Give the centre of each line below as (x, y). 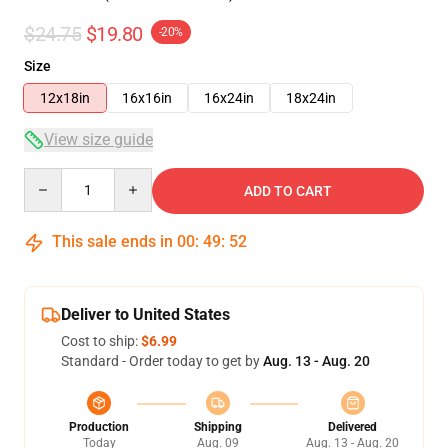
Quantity (50, 177)
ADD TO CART (288, 191)
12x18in (65, 98)
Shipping (217, 427)
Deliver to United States (145, 314)
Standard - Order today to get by (162, 361)
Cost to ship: (101, 341)
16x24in (229, 98)
